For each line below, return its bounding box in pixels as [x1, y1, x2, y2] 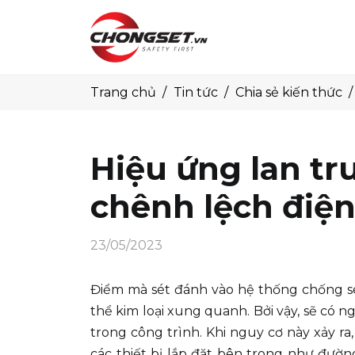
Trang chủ [90, 85, 156, 100]
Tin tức [174, 85, 218, 100]
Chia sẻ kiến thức [235, 85, 342, 100]
